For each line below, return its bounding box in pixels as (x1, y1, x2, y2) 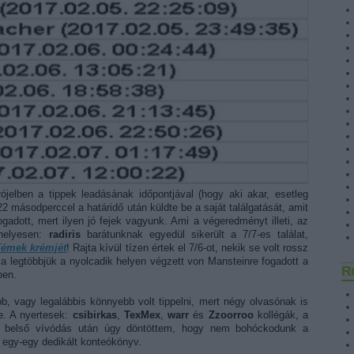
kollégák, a (253, 308, 309, 321)
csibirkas (72, 308, 117, 321)
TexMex (123, 308, 160, 321)
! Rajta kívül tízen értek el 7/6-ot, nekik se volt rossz (66, 241, 309, 254)
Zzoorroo (208, 308, 254, 321)
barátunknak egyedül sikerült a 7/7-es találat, (80, 228, 308, 240)
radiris (48, 228, 81, 240)
